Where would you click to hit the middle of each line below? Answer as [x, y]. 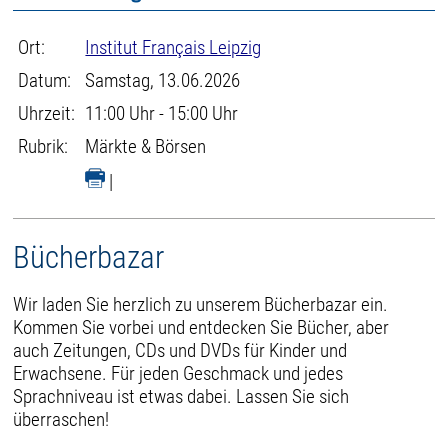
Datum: [45, 80]
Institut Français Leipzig [173, 47]
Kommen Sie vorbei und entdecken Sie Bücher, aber [201, 327]
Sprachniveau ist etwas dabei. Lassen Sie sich [181, 396]
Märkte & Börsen [146, 146]
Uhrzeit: [47, 113]
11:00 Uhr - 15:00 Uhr [162, 113]
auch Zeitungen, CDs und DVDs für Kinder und [180, 350]
